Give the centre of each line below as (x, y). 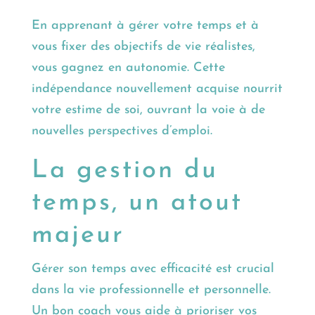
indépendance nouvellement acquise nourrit (157, 89)
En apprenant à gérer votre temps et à (145, 26)
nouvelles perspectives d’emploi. (122, 131)
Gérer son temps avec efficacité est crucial (153, 269)
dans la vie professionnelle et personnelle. (151, 290)
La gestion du (124, 171)
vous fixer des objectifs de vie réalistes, (143, 47)
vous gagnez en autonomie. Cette (128, 68)
